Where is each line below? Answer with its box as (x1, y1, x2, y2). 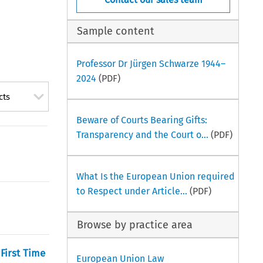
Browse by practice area (77, 218, 193, 231)
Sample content (77, 25, 155, 38)
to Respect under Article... (76, 185, 187, 197)
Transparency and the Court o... (76, 129, 208, 140)
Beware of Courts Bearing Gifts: (76, 114, 207, 126)
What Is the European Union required (76, 170, 235, 182)
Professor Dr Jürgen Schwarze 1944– (76, 58, 225, 69)
